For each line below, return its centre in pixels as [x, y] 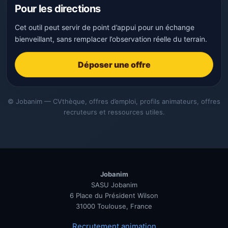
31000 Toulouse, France [114, 206]
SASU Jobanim [114, 185]
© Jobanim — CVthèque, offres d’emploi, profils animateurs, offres [114, 101]
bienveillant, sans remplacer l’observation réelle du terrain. [111, 39]
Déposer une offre [114, 65]
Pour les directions [58, 9]
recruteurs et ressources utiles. [114, 112]
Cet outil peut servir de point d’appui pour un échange [105, 27]
